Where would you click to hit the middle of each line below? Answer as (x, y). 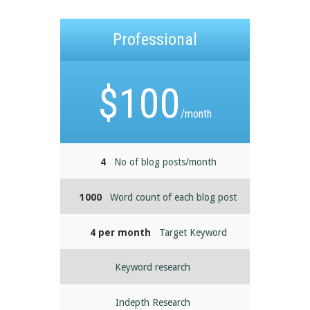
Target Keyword (193, 233)
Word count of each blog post (174, 198)
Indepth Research (153, 302)
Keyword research (153, 267)
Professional (155, 40)
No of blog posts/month (165, 162)
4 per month (120, 233)
